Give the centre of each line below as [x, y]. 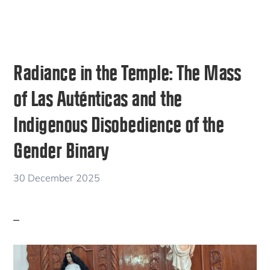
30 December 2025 [57, 178]
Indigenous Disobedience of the [119, 124]
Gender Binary [61, 150]
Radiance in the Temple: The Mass [127, 72]
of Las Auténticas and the [98, 98]
